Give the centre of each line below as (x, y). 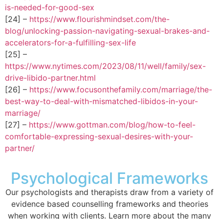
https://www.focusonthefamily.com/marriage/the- (121, 89)
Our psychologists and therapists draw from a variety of (109, 192)
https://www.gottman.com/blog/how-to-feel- (112, 124)
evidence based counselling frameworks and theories (109, 204)
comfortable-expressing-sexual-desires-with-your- (99, 136)
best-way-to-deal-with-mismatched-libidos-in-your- (101, 101)
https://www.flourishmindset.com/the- (99, 19)
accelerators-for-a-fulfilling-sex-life (70, 42)
